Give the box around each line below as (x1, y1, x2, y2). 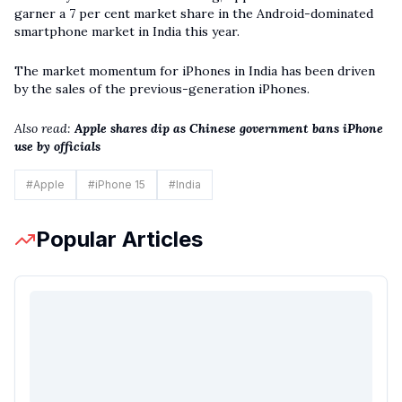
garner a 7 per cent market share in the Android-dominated (14, 5, 373, 22)
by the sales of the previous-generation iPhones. (14, 81, 310, 98)
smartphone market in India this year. (14, 23, 240, 40)
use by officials (14, 138, 100, 155)
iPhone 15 (95, 178, 145, 192)
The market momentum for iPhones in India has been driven (14, 63, 375, 80)
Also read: (14, 120, 71, 137)
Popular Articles (36, 226, 203, 253)
